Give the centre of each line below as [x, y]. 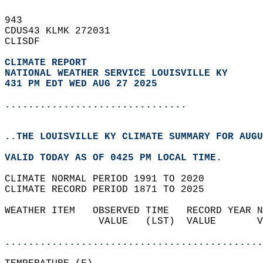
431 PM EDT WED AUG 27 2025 [81, 84]
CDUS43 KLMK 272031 [63, 31]
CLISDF [28, 42]
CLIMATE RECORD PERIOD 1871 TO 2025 [110, 190]
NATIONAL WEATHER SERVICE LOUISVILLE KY [116, 73]
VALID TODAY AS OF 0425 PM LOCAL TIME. [119, 158]
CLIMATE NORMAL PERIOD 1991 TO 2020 [110, 179]
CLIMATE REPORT [49, 63]
